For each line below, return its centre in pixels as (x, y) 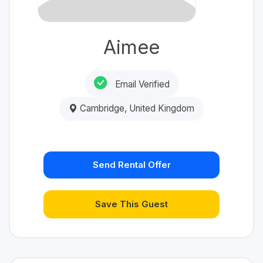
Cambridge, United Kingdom (136, 109)
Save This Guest (131, 204)
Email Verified (141, 84)
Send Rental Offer (131, 165)
